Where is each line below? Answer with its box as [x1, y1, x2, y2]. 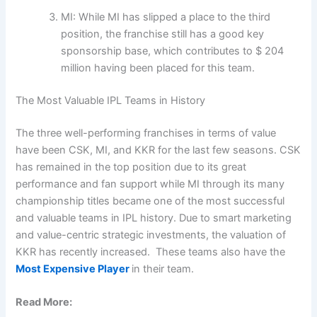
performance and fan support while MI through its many [16, 178, 285, 191]
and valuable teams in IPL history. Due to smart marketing [16, 212, 292, 225]
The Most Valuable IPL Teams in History [16, 94, 206, 108]
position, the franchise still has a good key [61, 28, 265, 41]
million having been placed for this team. [61, 62, 255, 75]
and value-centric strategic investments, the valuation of [16, 229, 287, 242]
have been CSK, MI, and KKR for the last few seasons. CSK [16, 144, 301, 157]
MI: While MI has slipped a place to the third [61, 11, 271, 24]
